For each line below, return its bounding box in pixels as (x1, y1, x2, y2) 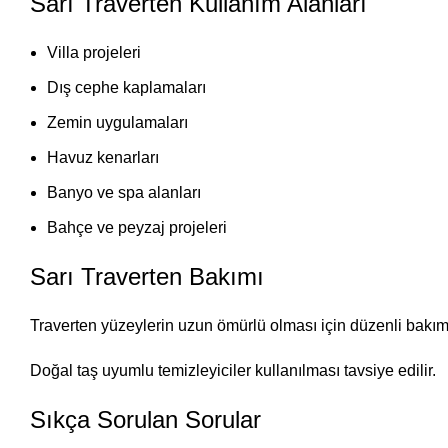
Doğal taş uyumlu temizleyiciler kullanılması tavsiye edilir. (30, 362, 436, 379)
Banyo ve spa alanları (47, 184, 201, 201)
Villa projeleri (47, 44, 141, 61)
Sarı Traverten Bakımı (30, 263, 264, 290)
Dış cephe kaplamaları (47, 79, 206, 96)
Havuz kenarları (47, 149, 159, 166)
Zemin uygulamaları (47, 114, 188, 131)
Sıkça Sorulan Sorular (30, 406, 261, 433)
